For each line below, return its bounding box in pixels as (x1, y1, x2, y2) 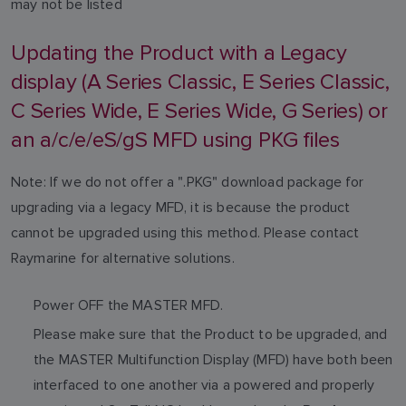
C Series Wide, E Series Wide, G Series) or (11, 97, 388, 124)
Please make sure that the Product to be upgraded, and (34, 324, 388, 343)
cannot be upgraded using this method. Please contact (11, 223, 360, 241)
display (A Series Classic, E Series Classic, (11, 68, 390, 95)
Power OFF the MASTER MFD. (34, 295, 223, 314)
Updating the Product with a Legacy (11, 39, 347, 66)
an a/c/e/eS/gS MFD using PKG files (11, 126, 340, 153)
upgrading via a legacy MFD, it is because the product (11, 198, 351, 216)
